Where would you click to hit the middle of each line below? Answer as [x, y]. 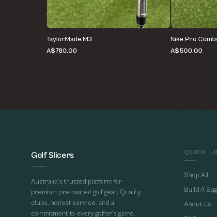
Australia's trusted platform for [76, 182]
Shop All [196, 176]
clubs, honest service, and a [73, 203]
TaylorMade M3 [69, 39]
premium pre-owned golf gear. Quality [86, 193]
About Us [198, 205]
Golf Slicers [53, 155]
